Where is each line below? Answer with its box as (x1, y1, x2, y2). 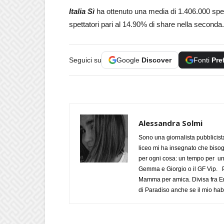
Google (116, 56, 141, 64)
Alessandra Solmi (138, 118, 202, 128)
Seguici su (69, 56, 101, 64)
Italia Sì (69, 7, 94, 15)
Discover (141, 56, 171, 64)
